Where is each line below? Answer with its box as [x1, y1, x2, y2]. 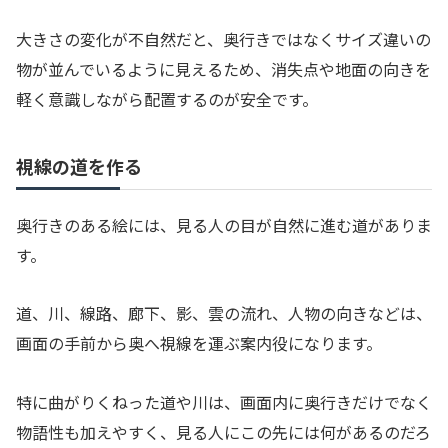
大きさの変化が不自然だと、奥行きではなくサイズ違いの [16, 26, 431, 51]
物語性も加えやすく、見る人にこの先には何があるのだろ [16, 420, 431, 445]
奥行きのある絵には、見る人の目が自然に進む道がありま [16, 212, 432, 237]
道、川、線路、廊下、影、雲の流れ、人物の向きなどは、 [16, 301, 432, 326]
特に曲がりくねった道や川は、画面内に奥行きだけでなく [16, 390, 432, 415]
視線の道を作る [16, 152, 142, 179]
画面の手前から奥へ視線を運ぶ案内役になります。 [16, 331, 382, 356]
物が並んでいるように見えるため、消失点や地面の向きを [16, 56, 431, 81]
